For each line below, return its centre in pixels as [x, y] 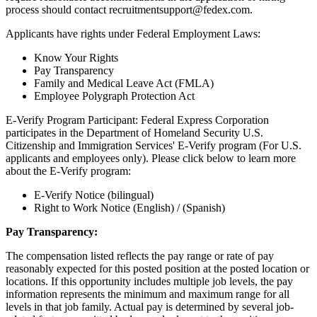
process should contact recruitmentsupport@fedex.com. [129, 9]
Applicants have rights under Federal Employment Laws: [133, 33]
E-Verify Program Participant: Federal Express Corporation [137, 120]
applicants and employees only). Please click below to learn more [151, 158]
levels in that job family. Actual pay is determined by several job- [150, 306]
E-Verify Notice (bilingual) [94, 195]
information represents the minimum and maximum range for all [148, 294]
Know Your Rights [76, 57]
